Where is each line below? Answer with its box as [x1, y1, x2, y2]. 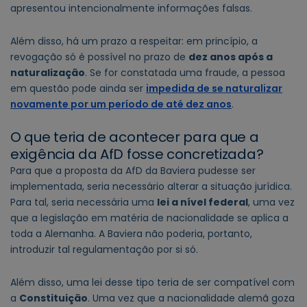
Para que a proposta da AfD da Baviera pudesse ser [10, 164, 256, 178]
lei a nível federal [157, 195, 248, 210]
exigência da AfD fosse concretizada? [10, 145, 264, 164]
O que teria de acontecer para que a [10, 127, 259, 147]
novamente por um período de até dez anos [10, 97, 232, 111]
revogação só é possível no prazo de [10, 49, 188, 64]
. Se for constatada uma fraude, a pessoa [85, 65, 285, 79]
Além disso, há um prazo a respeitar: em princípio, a [10, 34, 258, 48]
